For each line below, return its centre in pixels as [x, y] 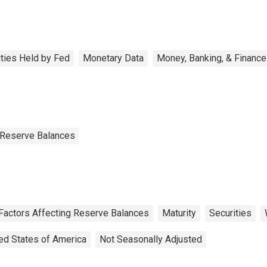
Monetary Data [113, 58]
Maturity [179, 213]
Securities [230, 213]
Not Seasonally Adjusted [151, 239]
